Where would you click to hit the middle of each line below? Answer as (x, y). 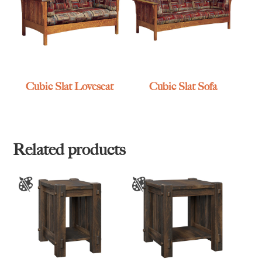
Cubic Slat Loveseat (70, 87)
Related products (69, 150)
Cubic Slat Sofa (183, 87)
